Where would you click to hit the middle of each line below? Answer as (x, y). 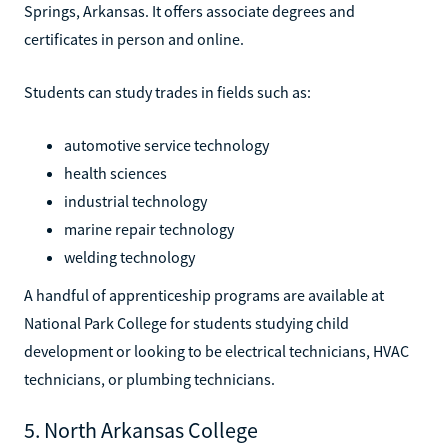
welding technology (129, 256)
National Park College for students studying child (186, 322)
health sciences (115, 172)
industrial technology (135, 200)
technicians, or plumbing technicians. (149, 378)
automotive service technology (166, 144)
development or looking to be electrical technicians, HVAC (216, 350)
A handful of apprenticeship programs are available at (204, 294)
